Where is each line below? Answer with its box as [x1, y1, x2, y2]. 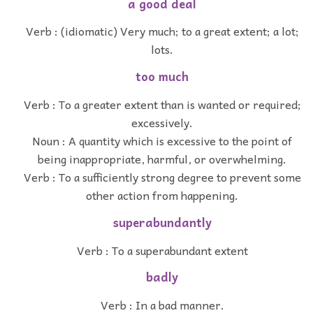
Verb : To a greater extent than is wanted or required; [23, 95, 301, 114]
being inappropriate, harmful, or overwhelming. [38, 150, 286, 168]
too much [136, 67, 189, 87]
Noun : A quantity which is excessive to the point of [32, 131, 292, 150]
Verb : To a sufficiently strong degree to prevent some [23, 168, 301, 187]
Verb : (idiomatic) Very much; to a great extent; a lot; [25, 22, 299, 41]
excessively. [131, 113, 193, 132]
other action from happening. [86, 186, 238, 205]
